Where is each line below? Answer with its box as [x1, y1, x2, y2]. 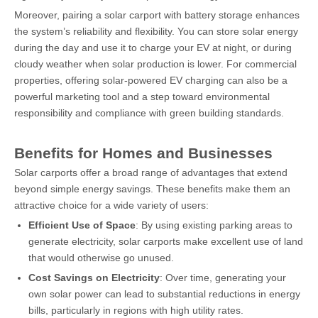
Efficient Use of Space [28, 219, 136, 231]
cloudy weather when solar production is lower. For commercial [14, 58, 297, 70]
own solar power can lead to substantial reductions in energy [28, 288, 300, 300]
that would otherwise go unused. [28, 252, 174, 263]
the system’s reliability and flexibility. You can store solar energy [14, 26, 298, 37]
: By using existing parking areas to [136, 219, 292, 231]
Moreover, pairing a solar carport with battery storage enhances [14, 9, 300, 21]
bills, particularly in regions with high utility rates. [28, 305, 243, 316]
